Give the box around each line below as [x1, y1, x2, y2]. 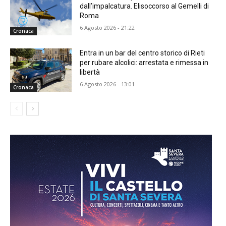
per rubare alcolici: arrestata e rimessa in [80, 59, 209, 67]
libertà [80, 68, 100, 77]
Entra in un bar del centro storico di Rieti [80, 49, 205, 58]
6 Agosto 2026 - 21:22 [80, 24, 135, 32]
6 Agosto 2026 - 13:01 [80, 80, 135, 88]
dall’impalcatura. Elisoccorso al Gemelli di [80, 2, 209, 11]
